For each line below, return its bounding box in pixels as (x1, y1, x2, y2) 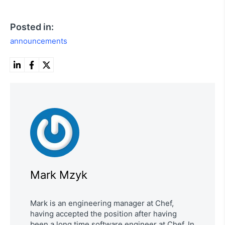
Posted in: (10, 22, 54, 33)
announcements (10, 36, 67, 46)
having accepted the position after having (30, 209, 177, 219)
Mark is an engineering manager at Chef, (30, 198, 174, 208)
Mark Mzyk (30, 168, 87, 182)
